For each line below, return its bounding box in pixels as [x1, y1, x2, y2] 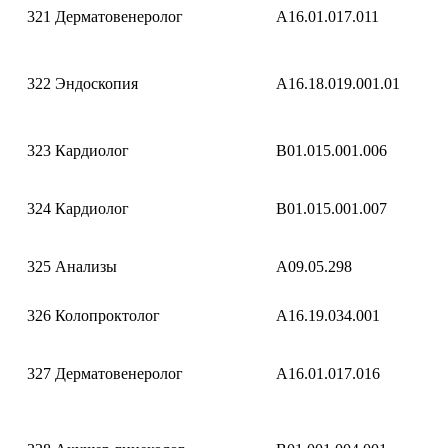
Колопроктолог [55, 307, 160, 324]
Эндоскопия [55, 75, 138, 92]
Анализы [55, 258, 117, 275]
